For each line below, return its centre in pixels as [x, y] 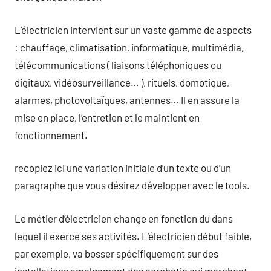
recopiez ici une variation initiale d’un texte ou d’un [123, 168]
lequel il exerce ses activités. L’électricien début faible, [133, 236]
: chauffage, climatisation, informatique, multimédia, [129, 47]
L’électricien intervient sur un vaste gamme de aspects [133, 29]
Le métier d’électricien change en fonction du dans [124, 218]
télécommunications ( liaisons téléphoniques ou [118, 64]
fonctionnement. [51, 135]
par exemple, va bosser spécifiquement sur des [116, 253]
